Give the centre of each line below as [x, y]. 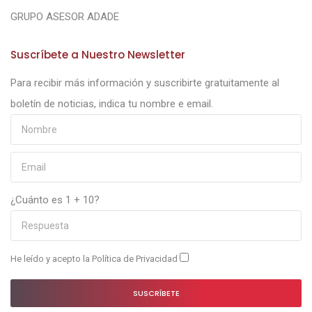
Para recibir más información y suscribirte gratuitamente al [145, 83]
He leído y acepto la [51, 259]
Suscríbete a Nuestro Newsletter [98, 55]
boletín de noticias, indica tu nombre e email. [112, 104]
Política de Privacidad [136, 259]
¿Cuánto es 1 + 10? [55, 200]
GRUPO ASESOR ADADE [65, 17]
